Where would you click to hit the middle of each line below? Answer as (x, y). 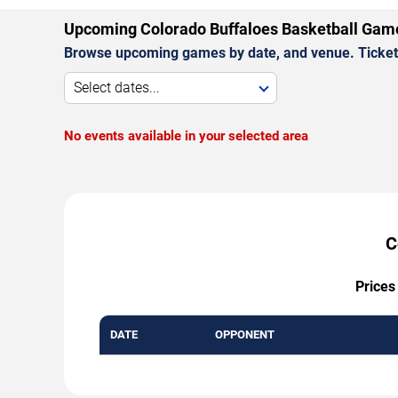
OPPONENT (245, 335)
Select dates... (117, 88)
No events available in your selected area (186, 136)
